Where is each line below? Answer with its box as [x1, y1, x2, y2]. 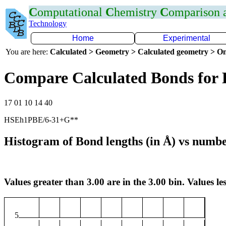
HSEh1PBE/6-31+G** [4, 115, 78, 124]
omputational [37, 6, 105, 19]
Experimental [163, 34, 210, 42]
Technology [29, 19, 67, 28]
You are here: [6, 47, 50, 56]
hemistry [114, 6, 160, 19]
